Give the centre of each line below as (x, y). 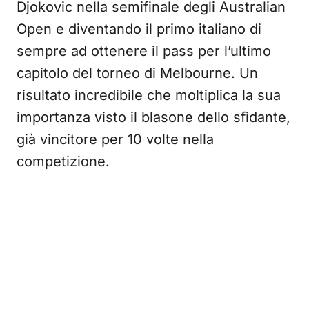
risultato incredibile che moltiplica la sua (149, 95)
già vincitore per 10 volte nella (115, 139)
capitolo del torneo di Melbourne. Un (137, 73)
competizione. (63, 161)
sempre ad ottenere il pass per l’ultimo (144, 51)
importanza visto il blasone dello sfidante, (153, 117)
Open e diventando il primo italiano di (139, 29)
